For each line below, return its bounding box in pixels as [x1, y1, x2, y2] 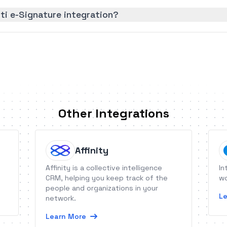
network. [46, 194, 77, 203]
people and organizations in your [46, 183, 159, 193]
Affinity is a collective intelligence [46, 163, 163, 172]
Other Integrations [58, 105, 169, 121]
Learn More [46, 212, 87, 221]
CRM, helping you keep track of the [46, 173, 168, 182]
